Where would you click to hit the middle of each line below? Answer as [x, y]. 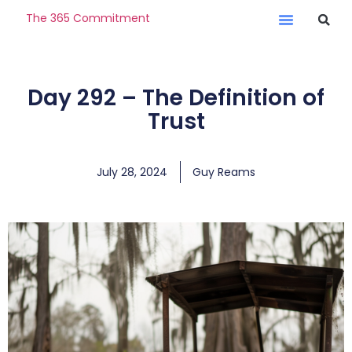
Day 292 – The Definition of [176, 98]
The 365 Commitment [88, 18]
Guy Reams [224, 172]
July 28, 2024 [132, 172]
